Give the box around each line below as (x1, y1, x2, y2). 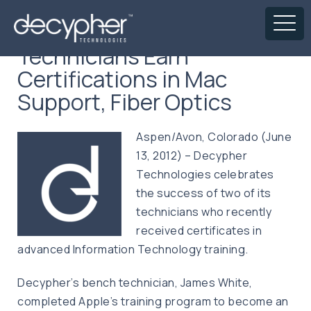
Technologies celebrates (136, 167, 274, 182)
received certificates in (136, 223, 262, 238)
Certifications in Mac (17, 64, 227, 94)
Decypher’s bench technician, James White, (17, 275, 253, 290)
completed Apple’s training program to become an (17, 294, 289, 309)
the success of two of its (136, 185, 271, 201)
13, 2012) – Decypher (136, 148, 247, 163)
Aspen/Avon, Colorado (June (136, 129, 292, 144)
